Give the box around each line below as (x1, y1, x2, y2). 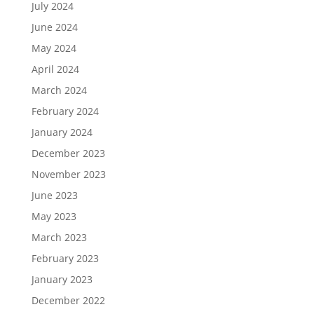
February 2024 (31, 104, 99, 118)
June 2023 (31, 188, 78, 202)
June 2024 (31, 20, 78, 34)
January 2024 (31, 125, 93, 139)
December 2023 (31, 146, 105, 160)
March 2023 (31, 230, 87, 244)
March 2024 (31, 83, 87, 97)
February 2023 (31, 251, 99, 265)
